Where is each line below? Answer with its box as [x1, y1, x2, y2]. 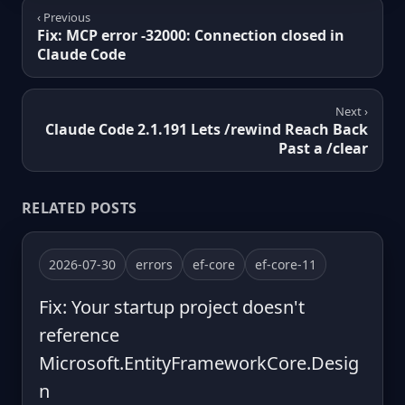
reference [39, 322, 119, 347]
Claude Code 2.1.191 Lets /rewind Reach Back [45, 118, 368, 139]
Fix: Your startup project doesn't [39, 294, 305, 319]
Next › [335, 102, 368, 119]
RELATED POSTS [22, 197, 137, 218]
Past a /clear [278, 137, 368, 158]
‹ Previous [37, 8, 90, 25]
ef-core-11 [255, 255, 316, 273]
